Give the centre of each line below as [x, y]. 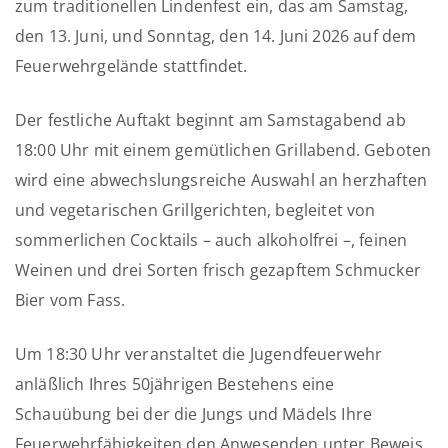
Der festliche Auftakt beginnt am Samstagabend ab [210, 119]
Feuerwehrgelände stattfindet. [131, 65]
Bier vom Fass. [70, 299]
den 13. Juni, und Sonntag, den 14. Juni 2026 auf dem [216, 35]
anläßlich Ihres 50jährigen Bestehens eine [175, 383]
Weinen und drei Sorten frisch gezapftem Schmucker [218, 269]
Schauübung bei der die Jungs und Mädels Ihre [194, 413]
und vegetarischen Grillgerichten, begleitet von [195, 209]
